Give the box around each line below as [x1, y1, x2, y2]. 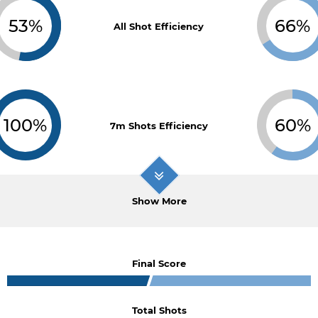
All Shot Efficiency [114, 21, 204, 32]
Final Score [132, 258, 186, 269]
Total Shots [131, 305, 187, 316]
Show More [131, 195, 187, 207]
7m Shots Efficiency [109, 120, 208, 131]
